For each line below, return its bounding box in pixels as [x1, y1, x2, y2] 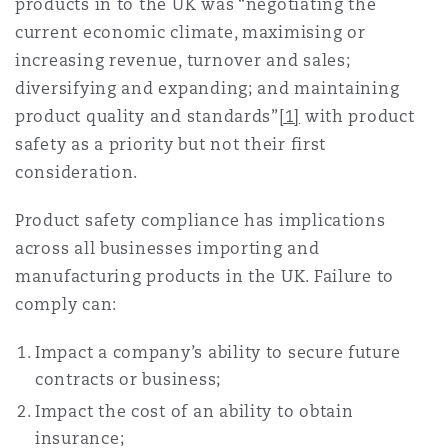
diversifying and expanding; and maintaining [15, 78, 400, 99]
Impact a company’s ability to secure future [35, 342, 401, 363]
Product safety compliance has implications [15, 210, 386, 231]
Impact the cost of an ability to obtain [35, 401, 354, 422]
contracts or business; [35, 369, 222, 390]
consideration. [15, 162, 139, 183]
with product [300, 106, 415, 127]
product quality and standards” [15, 106, 279, 127]
